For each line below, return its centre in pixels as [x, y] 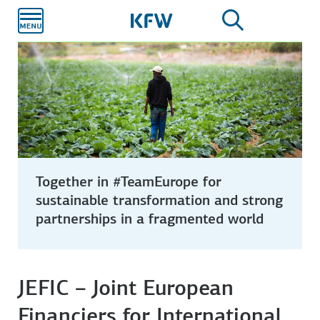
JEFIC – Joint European [126, 287]
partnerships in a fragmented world [150, 218]
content [175, 33]
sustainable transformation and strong [160, 200]
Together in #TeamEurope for [129, 181]
